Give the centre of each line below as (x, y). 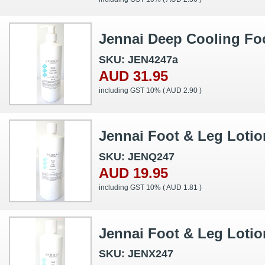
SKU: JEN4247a (138, 59)
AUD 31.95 (133, 76)
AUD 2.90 (182, 90)
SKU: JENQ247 (137, 156)
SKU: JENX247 (136, 254)
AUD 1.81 (182, 187)
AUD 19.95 (133, 173)
